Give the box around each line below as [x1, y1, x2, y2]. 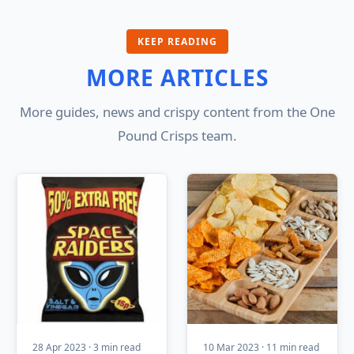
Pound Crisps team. [117, 126, 237, 145]
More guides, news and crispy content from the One [19, 102, 335, 121]
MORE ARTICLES [85, 62, 269, 92]
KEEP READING [137, 34, 217, 48]
